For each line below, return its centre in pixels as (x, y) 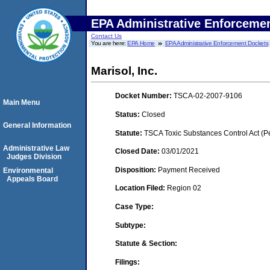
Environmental (28, 171)
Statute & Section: (146, 244)
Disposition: (137, 170)
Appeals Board (32, 179)
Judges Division (34, 157)
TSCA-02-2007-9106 (208, 96)
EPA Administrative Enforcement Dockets (217, 43)
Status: (128, 114)
